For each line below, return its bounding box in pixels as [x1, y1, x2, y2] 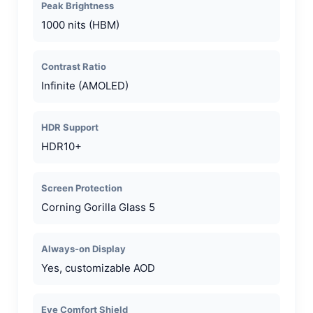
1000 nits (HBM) [41, 17, 119, 31]
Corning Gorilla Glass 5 [41, 200, 155, 214]
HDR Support [41, 121, 99, 133]
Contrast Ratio [41, 60, 106, 72]
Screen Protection [41, 182, 122, 194]
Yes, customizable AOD [41, 261, 155, 275]
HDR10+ [41, 139, 82, 153]
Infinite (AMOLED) [41, 78, 129, 92]
